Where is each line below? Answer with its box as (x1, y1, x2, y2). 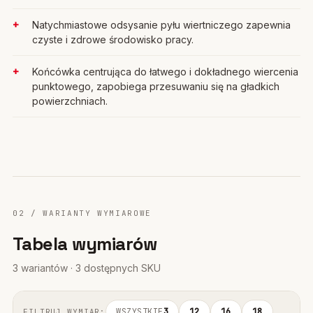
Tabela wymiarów (13, 232, 157, 256)
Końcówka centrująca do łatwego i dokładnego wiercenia (32, 66, 298, 78)
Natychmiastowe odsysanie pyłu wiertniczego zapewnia (32, 19, 291, 31)
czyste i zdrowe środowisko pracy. (32, 34, 194, 45)
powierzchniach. (32, 95, 108, 107)
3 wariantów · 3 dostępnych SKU (13, 262, 161, 274)
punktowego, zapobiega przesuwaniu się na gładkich (32, 80, 279, 92)
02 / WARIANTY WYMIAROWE (13, 208, 152, 218)
